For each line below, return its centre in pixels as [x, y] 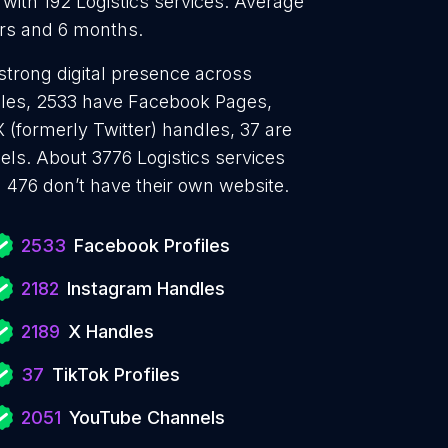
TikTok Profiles [116, 374]
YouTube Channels [147, 417]
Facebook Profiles [152, 245]
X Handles [111, 331]
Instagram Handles [146, 288]
